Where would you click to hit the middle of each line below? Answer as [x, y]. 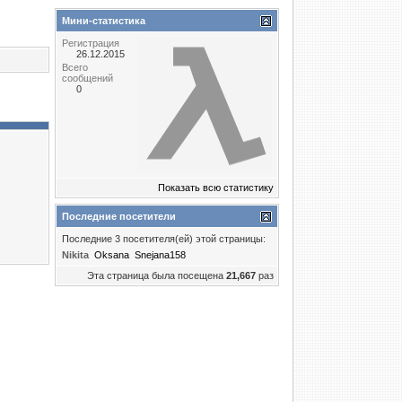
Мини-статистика [104, 21]
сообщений [87, 78]
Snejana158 [160, 255]
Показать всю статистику [216, 188]
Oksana [112, 255]
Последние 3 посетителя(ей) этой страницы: [164, 239]
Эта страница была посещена [157, 275]
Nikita [75, 255]
